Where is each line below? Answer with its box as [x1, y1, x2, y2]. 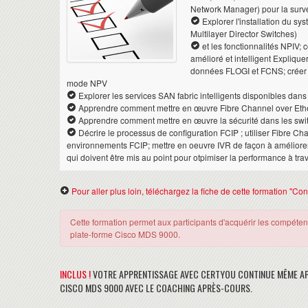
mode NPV [67, 76, 107, 89]
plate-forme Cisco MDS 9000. [70, 228, 180, 240]
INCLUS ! [60, 266, 91, 281]
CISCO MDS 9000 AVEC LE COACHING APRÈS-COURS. [60, 280, 252, 295]
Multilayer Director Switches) [190, 27, 297, 39]
